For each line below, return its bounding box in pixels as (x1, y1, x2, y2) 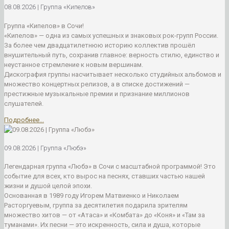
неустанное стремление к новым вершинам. (4, 60, 143, 68)
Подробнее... (4, 116, 44, 124)
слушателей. (4, 99, 43, 107)
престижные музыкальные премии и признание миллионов (4, 89, 190, 98)
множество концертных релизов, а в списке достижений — (4, 80, 190, 88)
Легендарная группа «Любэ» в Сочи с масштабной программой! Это (4, 163, 216, 171)
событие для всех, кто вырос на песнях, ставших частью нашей (4, 172, 205, 180)
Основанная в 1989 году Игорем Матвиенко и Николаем (4, 192, 179, 200)
